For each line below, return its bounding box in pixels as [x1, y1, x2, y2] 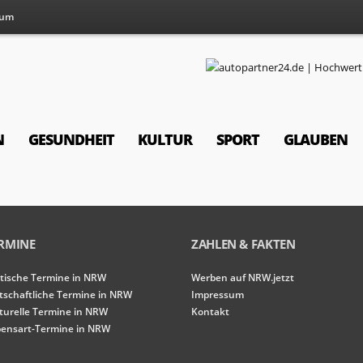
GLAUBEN [283, 130, 348, 149]
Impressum [191, 288, 244, 301]
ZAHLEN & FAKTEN [191, 236, 296, 252]
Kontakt [191, 305, 229, 318]
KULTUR [138, 130, 192, 149]
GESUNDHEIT [28, 130, 114, 149]
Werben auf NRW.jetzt [191, 271, 294, 284]
